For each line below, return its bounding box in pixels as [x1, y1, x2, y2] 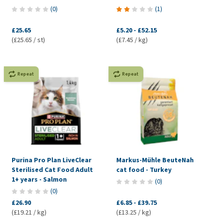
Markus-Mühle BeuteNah [116, 155, 194, 165]
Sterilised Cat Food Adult [12, 165, 93, 174]
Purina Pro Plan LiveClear [12, 155, 92, 165]
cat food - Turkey [116, 165, 171, 174]
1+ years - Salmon [12, 174, 67, 184]
